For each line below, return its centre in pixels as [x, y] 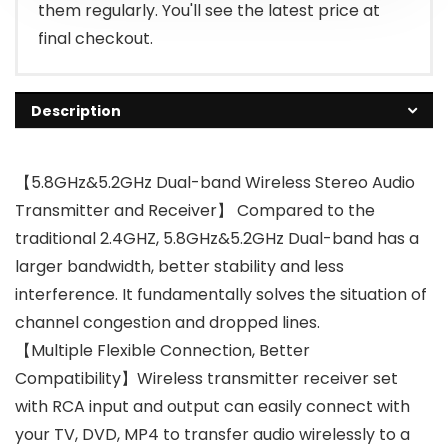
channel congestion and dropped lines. [167, 323]
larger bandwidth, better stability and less [179, 267]
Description [76, 111]
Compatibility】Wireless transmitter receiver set [206, 379]
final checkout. [95, 39]
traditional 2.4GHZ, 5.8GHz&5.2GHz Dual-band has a [217, 239]
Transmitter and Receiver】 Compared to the [195, 211]
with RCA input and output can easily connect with [212, 407]
